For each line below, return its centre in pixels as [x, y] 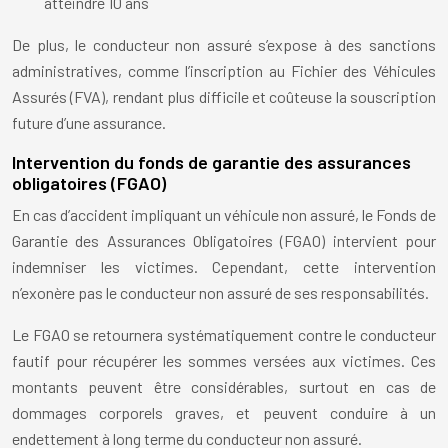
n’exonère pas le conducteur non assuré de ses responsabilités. [220, 293]
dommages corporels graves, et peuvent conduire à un [224, 413]
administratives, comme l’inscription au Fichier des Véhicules [224, 71]
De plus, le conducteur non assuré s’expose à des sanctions [224, 45]
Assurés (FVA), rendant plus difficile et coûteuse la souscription [224, 97]
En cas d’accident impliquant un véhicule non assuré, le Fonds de [224, 215]
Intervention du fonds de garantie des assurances [211, 162]
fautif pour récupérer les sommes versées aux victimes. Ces [224, 361]
